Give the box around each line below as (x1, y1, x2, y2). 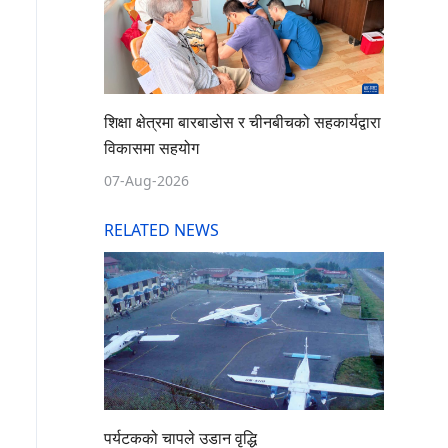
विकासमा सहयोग (104, 137, 199, 160)
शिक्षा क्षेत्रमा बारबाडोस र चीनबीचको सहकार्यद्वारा (104, 111, 381, 134)
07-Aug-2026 (104, 171, 189, 192)
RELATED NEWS (104, 219, 219, 242)
